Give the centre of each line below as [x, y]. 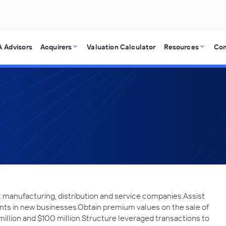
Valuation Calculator [121, 47]
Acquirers [56, 47]
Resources [181, 47]
